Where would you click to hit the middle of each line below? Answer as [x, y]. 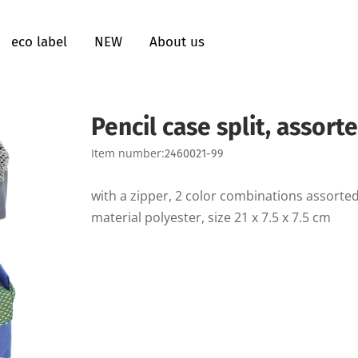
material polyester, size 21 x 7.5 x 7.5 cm [211, 217]
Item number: [128, 153]
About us [177, 42]
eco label [39, 42]
